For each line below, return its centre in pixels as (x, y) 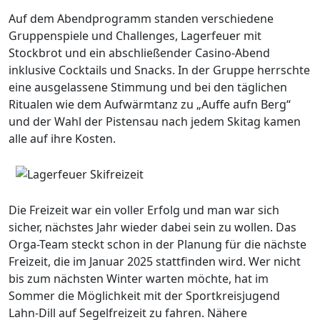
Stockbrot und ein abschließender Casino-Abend (139, 52)
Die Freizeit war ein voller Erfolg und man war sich (144, 210)
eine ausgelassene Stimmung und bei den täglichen (148, 87)
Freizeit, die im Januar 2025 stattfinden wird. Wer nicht (155, 261)
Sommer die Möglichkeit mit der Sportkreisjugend (144, 295)
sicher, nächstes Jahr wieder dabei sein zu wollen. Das (152, 227)
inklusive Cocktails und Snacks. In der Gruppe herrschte (159, 70)
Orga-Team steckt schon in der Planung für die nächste (157, 244)
